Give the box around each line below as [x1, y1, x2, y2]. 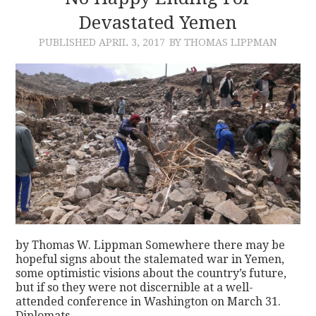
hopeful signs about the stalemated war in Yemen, [16, 252, 285, 266]
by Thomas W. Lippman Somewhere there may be [16, 238, 286, 252]
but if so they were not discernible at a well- [16, 280, 254, 294]
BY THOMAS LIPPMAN [169, 36, 277, 48]
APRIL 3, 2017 [99, 36, 165, 48]
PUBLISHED [39, 36, 99, 48]
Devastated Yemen [79, 11, 237, 33]
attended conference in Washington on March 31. [16, 294, 281, 308]
